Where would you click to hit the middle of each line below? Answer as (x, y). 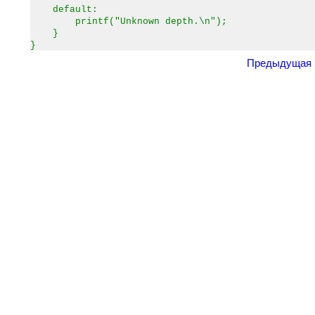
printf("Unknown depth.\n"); (129, 21)
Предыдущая (279, 63)
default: (64, 9)
